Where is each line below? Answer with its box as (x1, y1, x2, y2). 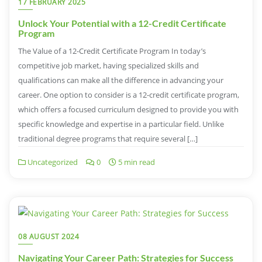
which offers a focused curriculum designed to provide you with (18, 104, 239, 115)
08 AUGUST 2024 (18, 232, 79, 242)
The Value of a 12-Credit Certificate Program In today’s (18, 46, 206, 57)
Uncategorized (26, 157, 78, 168)
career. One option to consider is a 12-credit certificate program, (18, 89, 239, 101)
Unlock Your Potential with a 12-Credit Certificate (18, 18, 226, 29)
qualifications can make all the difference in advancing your (18, 75, 223, 86)
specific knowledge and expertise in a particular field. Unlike (18, 119, 224, 130)
